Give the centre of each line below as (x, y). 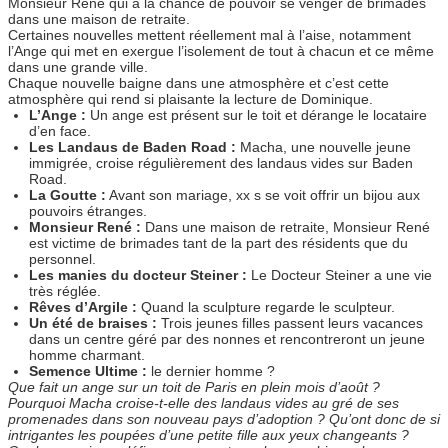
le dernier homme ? (211, 371)
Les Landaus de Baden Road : (133, 147)
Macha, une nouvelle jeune (324, 147)
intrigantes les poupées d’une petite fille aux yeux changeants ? (208, 435)
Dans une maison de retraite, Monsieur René (286, 227)
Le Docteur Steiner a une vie (340, 275)
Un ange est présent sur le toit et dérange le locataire (257, 115)
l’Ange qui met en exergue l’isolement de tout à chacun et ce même (221, 51)
